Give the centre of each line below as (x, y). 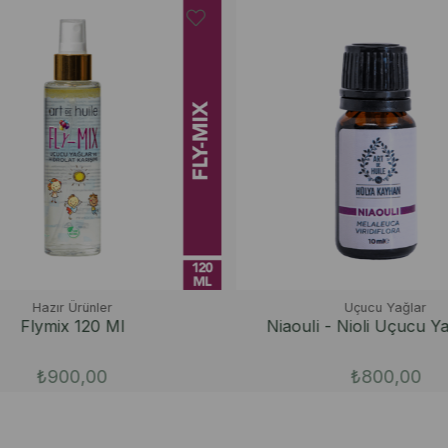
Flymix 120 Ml (59, 325)
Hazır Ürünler (59, 307)
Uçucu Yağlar (373, 307)
